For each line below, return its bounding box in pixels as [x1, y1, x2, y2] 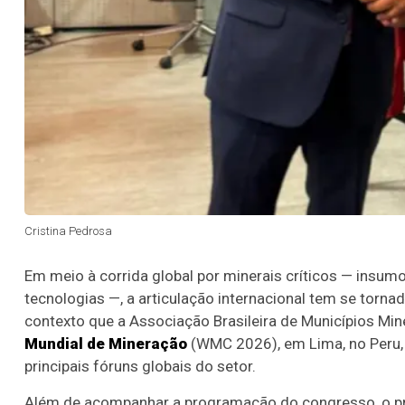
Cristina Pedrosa [24, 223, 112, 238]
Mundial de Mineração [24, 334, 187, 353]
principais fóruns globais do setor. [24, 356, 256, 375]
